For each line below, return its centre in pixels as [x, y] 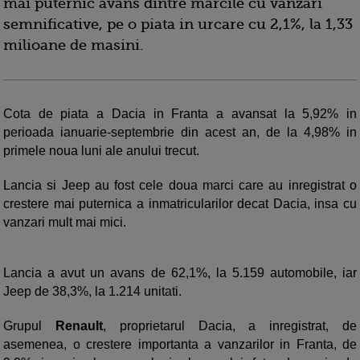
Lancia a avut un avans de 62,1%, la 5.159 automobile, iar [180, 273]
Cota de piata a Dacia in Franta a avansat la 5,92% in [180, 114]
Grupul [29, 326]
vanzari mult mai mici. [65, 223]
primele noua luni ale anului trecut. [103, 151]
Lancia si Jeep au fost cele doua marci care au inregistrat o [180, 186]
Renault [79, 326]
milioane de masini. [74, 45]
